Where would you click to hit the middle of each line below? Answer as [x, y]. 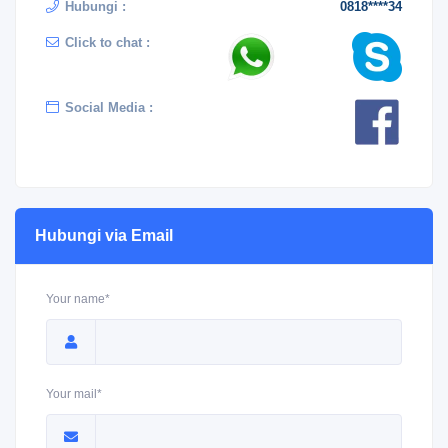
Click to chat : [107, 42]
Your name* [78, 299]
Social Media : [109, 107]
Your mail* [74, 394]
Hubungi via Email [104, 235]
